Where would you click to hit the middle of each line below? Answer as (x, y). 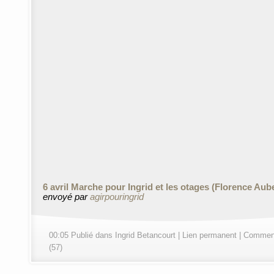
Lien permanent (209, 235)
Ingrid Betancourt (145, 235)
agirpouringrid (117, 197)
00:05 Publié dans (82, 235)
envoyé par (66, 197)
